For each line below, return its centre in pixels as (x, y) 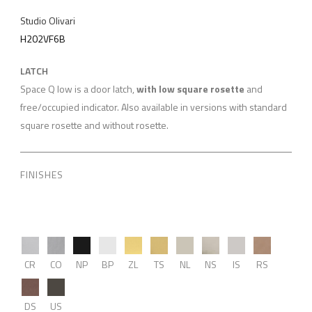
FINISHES (41, 174)
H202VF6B (42, 39)
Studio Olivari (47, 21)
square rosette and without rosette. (94, 125)
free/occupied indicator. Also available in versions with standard (153, 107)
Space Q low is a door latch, (78, 89)
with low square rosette (190, 89)
